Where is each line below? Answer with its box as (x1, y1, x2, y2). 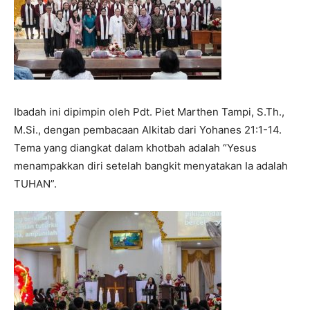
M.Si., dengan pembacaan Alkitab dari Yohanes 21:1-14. (14, 122, 282, 136)
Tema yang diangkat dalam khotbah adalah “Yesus (14, 140, 257, 154)
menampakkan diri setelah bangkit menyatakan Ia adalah (14, 158, 288, 172)
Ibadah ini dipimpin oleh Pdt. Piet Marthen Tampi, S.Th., (14, 104, 284, 118)
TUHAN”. (14, 176, 57, 190)
